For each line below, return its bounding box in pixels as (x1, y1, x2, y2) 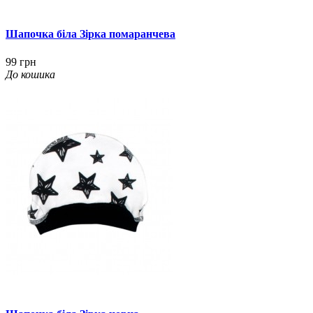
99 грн (6, 55, 36, 68)
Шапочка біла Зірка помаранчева (6, 28, 175, 41)
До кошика (6, 68, 55, 80)
